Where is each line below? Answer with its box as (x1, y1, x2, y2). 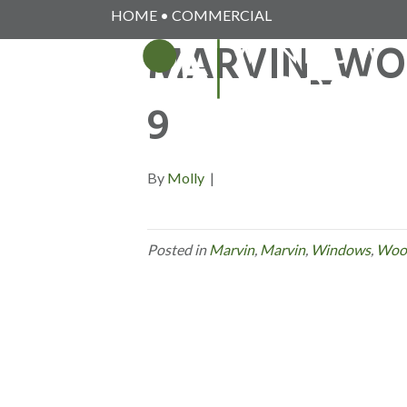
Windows (311, 241, 371, 258)
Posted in (147, 241, 209, 258)
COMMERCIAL (172, 6, 272, 24)
